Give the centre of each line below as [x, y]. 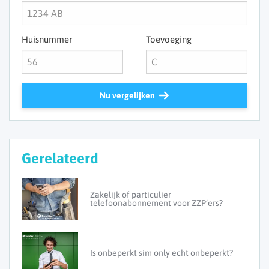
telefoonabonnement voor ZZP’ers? [156, 203]
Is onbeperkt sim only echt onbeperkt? [162, 253]
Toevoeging [168, 40]
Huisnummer [47, 40]
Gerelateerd [60, 159]
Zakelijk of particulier [131, 195]
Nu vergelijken [127, 96]
